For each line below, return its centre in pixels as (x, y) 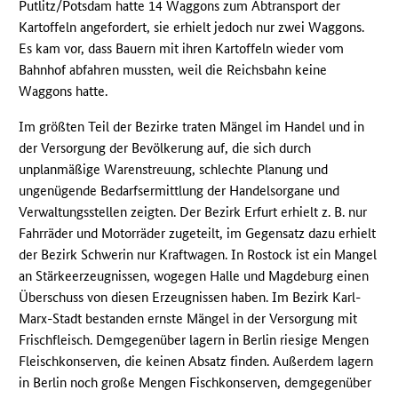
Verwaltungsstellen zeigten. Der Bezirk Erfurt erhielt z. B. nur (193, 211)
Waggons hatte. (64, 91)
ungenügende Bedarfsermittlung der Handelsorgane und (179, 190)
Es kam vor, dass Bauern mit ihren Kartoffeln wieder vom (182, 48)
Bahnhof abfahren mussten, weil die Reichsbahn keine (173, 69)
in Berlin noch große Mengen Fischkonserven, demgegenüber (195, 382)
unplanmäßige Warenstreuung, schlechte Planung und (174, 169)
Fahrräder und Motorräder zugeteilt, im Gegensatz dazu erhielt (198, 233)
